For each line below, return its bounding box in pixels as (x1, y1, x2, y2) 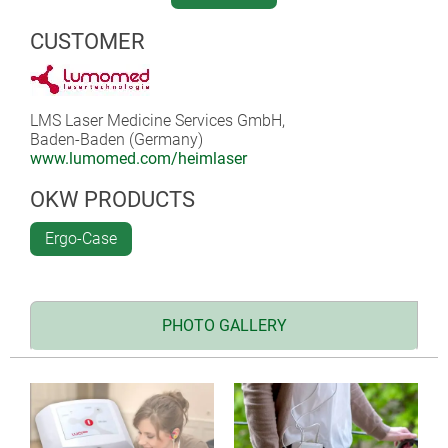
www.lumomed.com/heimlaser (30, 148, 247, 168)
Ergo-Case (45, 228, 117, 248)
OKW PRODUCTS (30, 186, 195, 212)
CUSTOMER (30, 28, 145, 54)
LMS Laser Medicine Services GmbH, (30, 110, 285, 130)
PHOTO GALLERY (161, 315, 287, 335)
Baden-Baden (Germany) (30, 129, 203, 149)
